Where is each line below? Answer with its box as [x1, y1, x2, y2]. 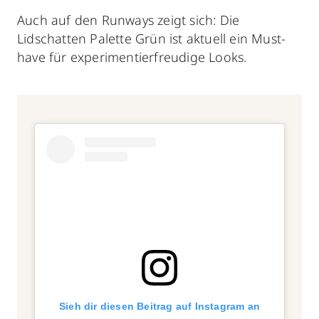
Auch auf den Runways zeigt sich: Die [17, 11, 240, 28]
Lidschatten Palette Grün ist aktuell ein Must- [17, 29, 286, 47]
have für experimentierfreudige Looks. [17, 48, 247, 66]
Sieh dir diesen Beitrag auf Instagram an [58, 300, 260, 312]
